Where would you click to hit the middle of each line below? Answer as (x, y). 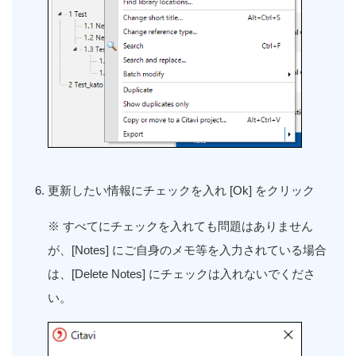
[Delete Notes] (110, 273)
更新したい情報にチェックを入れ (137, 190)
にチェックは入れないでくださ (232, 273)
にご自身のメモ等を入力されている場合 (219, 250)
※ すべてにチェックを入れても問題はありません (180, 226)
